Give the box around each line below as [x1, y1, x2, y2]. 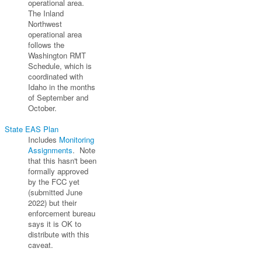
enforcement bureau [27, 207, 95, 219]
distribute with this [27, 228, 89, 240]
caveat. [27, 239, 53, 250]
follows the [27, 39, 64, 50]
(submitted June [27, 186, 82, 198]
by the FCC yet [27, 175, 80, 187]
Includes [27, 133, 57, 145]
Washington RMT [27, 49, 86, 61]
